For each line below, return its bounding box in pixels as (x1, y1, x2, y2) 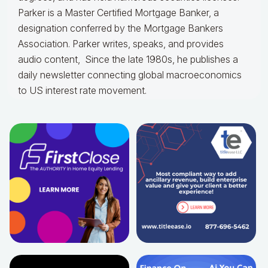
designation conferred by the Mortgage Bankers (18, 22, 223, 35)
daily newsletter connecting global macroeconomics (18, 69, 242, 81)
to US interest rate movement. (18, 84, 147, 97)
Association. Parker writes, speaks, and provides (18, 38, 224, 50)
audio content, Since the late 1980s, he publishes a (18, 53, 238, 66)
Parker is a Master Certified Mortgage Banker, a (18, 7, 219, 19)
